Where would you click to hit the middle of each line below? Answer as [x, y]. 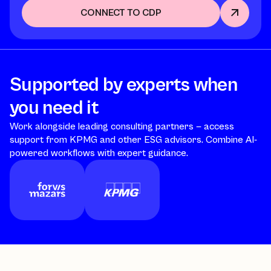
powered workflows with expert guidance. [99, 153]
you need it [54, 108]
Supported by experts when [123, 85]
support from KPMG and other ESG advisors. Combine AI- [133, 139]
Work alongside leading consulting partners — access [122, 126]
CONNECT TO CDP [121, 13]
